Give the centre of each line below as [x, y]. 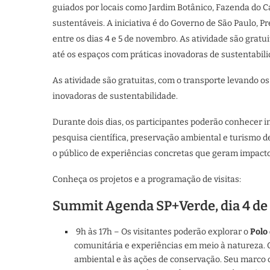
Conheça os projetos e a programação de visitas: [147, 179]
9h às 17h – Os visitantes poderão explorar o [162, 231]
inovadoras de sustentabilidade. [115, 96]
